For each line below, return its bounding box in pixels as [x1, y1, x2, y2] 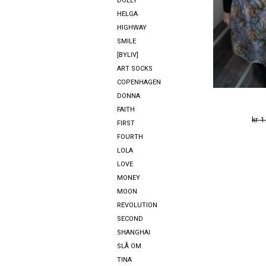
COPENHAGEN [117, 78, 161, 87]
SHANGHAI [117, 229, 150, 237]
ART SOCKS [117, 65, 153, 73]
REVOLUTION [117, 201, 157, 210]
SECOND [117, 215, 143, 223]
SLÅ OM [117, 242, 141, 251]
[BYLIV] [117, 51, 138, 59]
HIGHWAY [117, 24, 147, 32]
